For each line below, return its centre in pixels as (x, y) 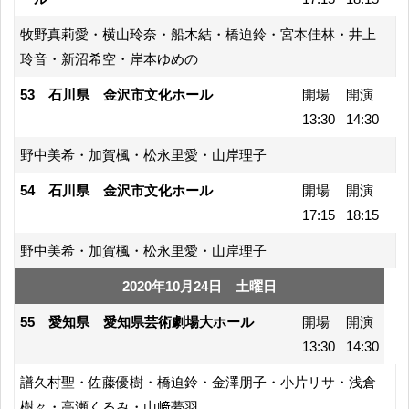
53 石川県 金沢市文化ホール (116, 94)
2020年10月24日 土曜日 (199, 286)
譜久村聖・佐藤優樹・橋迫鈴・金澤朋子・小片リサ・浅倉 (198, 382)
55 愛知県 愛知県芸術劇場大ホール (137, 321)
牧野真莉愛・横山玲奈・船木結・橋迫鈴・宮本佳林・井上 (198, 34)
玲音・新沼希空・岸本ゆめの (109, 58)
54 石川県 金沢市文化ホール (116, 190)
